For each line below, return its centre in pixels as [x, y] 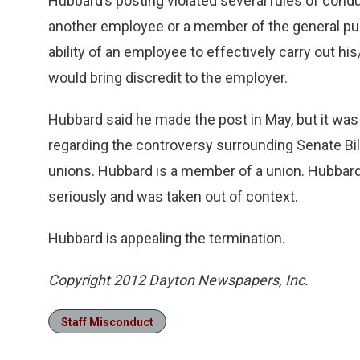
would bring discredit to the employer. [168, 78]
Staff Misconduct [107, 322]
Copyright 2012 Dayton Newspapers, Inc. [178, 280]
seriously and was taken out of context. [173, 196]
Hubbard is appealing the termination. [167, 238]
